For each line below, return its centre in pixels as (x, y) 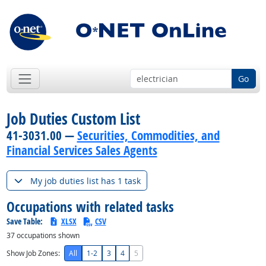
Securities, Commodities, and (148, 136)
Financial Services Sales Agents (82, 151)
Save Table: (25, 221)
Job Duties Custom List (73, 119)
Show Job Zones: (33, 253)
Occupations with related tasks (90, 207)
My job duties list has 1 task (85, 180)
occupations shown (47, 236)
